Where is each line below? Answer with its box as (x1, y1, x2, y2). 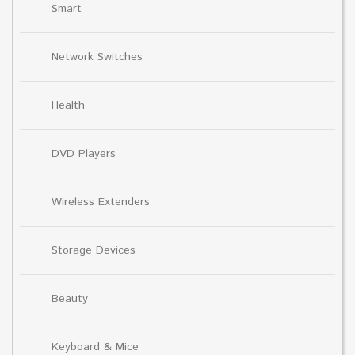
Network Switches (52, 48, 143, 65)
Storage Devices (52, 242, 136, 258)
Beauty (52, 290, 88, 307)
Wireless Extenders (52, 193, 150, 210)
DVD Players (52, 145, 116, 162)
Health (52, 97, 85, 113)
